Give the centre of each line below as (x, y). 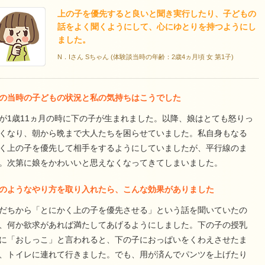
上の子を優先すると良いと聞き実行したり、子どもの (157, 14)
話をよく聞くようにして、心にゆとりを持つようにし (157, 27)
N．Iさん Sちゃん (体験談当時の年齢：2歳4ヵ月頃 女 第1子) (146, 57)
